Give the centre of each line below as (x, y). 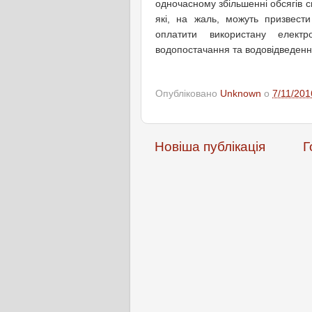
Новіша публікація (210, 146)
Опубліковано (188, 93)
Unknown (241, 93)
